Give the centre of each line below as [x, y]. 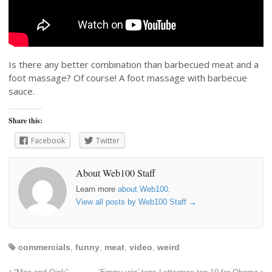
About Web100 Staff [116, 173]
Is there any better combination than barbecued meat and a [134, 64]
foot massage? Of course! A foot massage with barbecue [128, 77]
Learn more [97, 189]
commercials [44, 247]
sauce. [22, 91]
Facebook [48, 140]
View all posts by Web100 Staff [132, 202]
